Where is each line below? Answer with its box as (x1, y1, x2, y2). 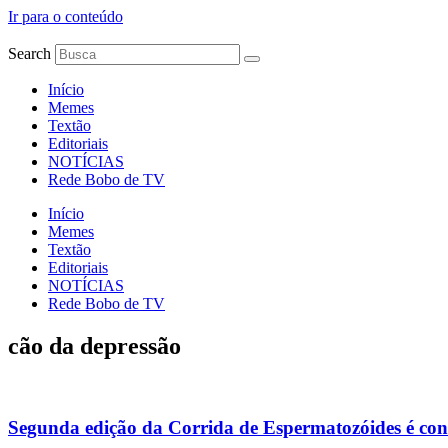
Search (8, 45, 51, 62)
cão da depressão (8, 332, 181, 359)
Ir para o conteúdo (8, 8, 123, 25)
